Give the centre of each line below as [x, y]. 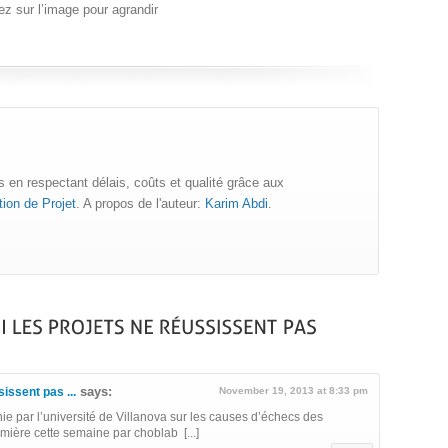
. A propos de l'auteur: [140, 203]
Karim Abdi [236, 203]
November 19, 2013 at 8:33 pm [294, 390]
